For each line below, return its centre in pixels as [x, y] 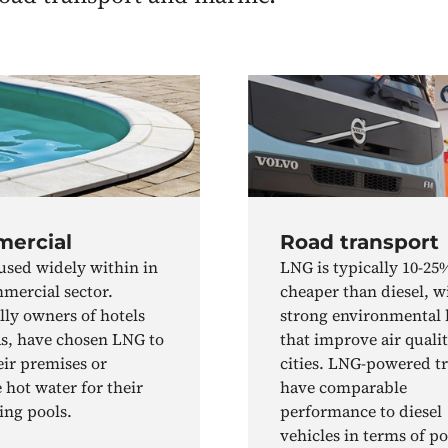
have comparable [343, 387]
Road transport [359, 242]
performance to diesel [361, 411]
